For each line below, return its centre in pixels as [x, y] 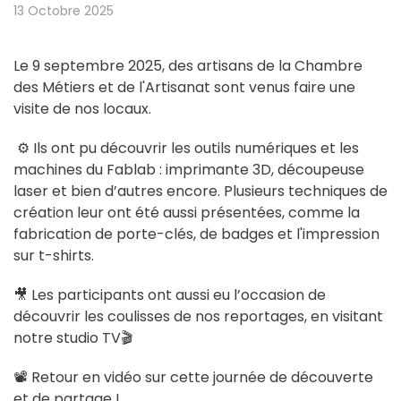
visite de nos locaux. [82, 109]
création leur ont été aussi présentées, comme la [187, 213]
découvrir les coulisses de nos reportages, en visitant [198, 316]
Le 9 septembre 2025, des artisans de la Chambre [188, 66]
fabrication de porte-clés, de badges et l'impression [196, 234]
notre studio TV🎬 [73, 338]
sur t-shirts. [54, 256]
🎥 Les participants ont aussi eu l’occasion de [170, 295]
